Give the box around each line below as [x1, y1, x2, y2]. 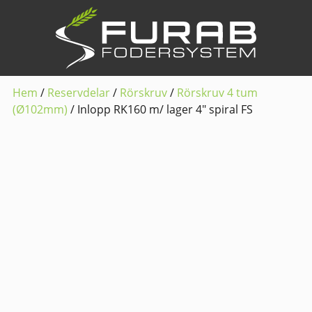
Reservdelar [47, 84, 110, 100]
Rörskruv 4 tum [177, 84, 258, 100]
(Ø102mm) [13, 101, 68, 117]
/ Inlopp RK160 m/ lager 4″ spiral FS [68, 101, 253, 117]
